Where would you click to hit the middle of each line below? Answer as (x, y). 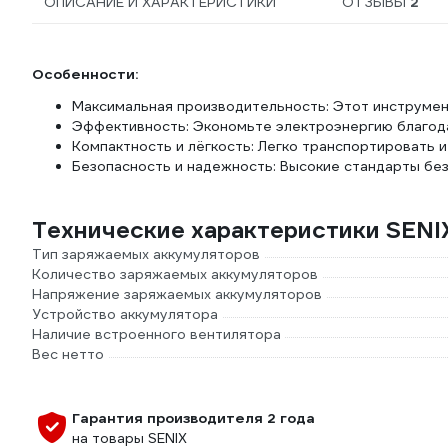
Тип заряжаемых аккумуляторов (146, 254)
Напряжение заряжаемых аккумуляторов (177, 294)
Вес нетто (68, 354)
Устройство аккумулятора (125, 314)
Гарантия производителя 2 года (193, 418)
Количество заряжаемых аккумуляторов (175, 274)
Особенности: (85, 74)
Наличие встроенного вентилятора (156, 334)
